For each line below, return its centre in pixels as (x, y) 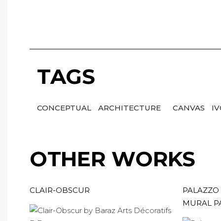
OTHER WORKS (112, 159)
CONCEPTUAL (65, 108)
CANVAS (190, 108)
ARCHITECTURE (130, 108)
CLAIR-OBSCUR (60, 190)
